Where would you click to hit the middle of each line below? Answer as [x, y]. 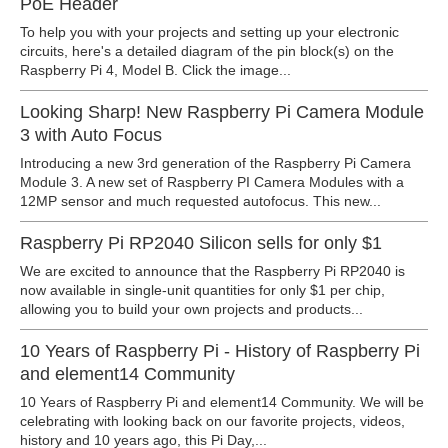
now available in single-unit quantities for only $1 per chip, [202, 290]
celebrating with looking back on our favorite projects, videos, [212, 421]
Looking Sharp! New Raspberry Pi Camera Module [222, 112]
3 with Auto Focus [91, 135]
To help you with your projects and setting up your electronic [209, 32]
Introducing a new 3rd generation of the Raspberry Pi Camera [215, 163]
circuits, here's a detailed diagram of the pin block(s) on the [207, 51]
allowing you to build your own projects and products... [191, 309]
